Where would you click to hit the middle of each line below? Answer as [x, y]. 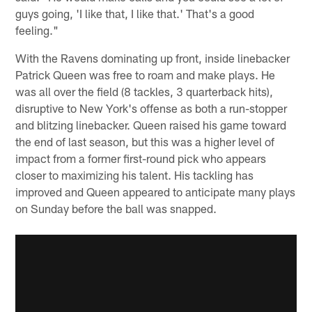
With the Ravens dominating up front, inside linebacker [153, 58]
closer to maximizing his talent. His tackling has [135, 175]
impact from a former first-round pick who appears [141, 158]
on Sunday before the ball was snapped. [116, 209]
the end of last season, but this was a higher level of [145, 142]
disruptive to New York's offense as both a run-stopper [151, 108]
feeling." [37, 30]
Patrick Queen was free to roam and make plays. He [146, 75]
